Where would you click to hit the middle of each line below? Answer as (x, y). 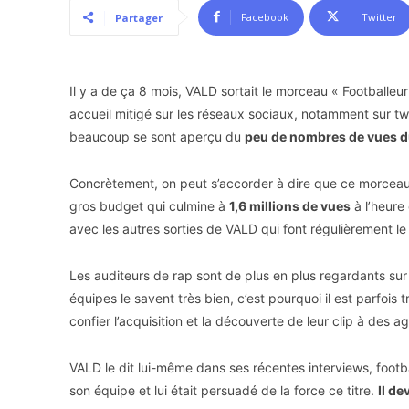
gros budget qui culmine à (149, 205)
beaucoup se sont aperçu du (157, 136)
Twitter (379, 16)
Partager (139, 17)
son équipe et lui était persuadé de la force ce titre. (224, 390)
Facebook (265, 16)
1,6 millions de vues (290, 205)
